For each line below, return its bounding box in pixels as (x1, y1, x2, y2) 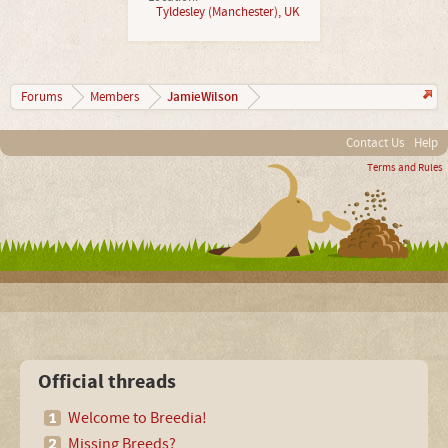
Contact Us (346, 135, 404, 151)
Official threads (38, 369, 177, 396)
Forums (21, 89, 62, 105)
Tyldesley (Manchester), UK (156, 4, 300, 20)
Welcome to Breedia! (68, 408, 208, 428)
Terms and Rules (367, 161, 443, 175)
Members (90, 89, 139, 105)
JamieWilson (167, 88, 238, 106)
